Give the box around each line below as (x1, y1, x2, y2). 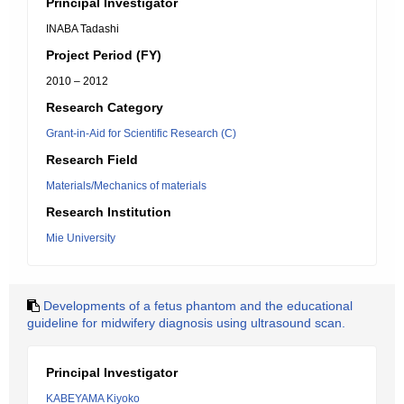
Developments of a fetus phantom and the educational (43, 298, 353, 313)
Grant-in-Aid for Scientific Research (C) (46, 127, 236, 140)
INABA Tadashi (46, 23, 119, 35)
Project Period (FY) (46, 48, 161, 62)
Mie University (46, 232, 115, 244)
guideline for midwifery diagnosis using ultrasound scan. (27, 316, 345, 330)
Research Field (46, 152, 138, 167)
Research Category (46, 100, 163, 115)
